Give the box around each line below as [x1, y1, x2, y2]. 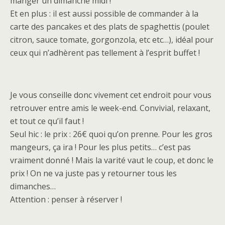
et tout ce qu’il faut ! [10, 116, 84, 127]
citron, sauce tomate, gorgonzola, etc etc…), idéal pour [10, 34, 213, 45]
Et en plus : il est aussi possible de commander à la [10, 8, 198, 19]
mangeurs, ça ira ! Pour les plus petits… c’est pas [10, 142, 191, 153]
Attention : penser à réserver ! [10, 194, 122, 205]
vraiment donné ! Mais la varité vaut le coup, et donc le [10, 155, 213, 166]
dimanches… [10, 181, 56, 192]
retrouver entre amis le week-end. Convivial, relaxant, [10, 102, 210, 114]
